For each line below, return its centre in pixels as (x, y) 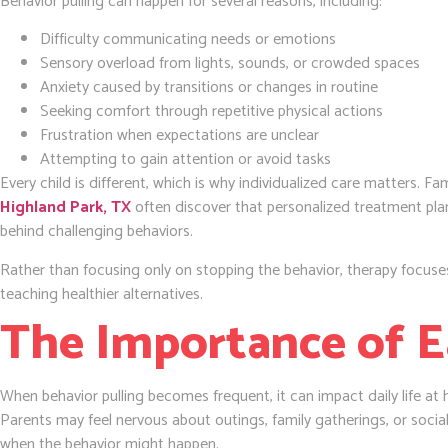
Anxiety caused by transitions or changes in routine (209, 88)
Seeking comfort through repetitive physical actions (211, 112)
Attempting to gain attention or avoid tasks (185, 160)
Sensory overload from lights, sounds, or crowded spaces (230, 64)
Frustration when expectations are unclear (179, 136)
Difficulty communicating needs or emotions (188, 40)
